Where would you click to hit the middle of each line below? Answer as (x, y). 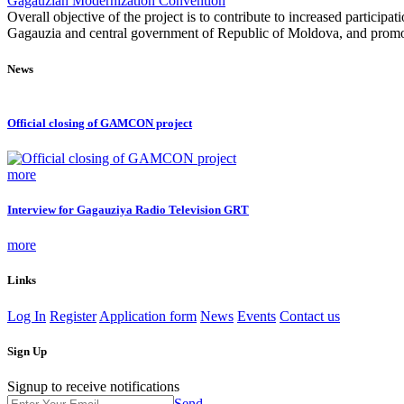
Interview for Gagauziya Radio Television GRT (128, 209)
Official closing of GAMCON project (100, 123)
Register (73, 316)
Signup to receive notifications (93, 386)
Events (257, 316)
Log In (27, 316)
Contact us (310, 316)
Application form (148, 316)
